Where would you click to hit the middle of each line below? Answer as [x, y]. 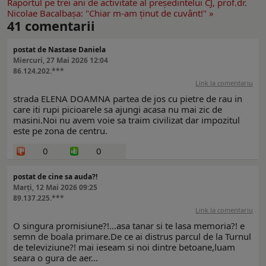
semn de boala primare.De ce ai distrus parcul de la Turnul [132, 237]
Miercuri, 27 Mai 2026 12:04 [61, 61]
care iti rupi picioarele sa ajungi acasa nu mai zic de [118, 110]
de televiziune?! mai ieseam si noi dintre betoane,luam [124, 247]
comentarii [58, 26]
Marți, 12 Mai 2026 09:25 [55, 188]
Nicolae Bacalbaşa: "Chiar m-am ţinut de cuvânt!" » [110, 13]
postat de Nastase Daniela [59, 50]
